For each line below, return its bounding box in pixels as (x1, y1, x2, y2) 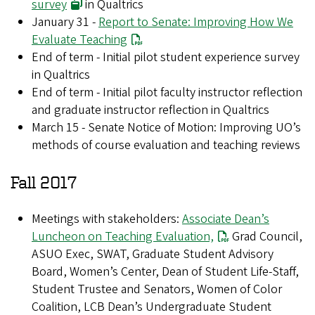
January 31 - (32, 13, 98, 32)
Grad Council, (229, 228, 303, 246)
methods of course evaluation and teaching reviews (32, 136, 300, 155)
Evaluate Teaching (32, 31, 127, 49)
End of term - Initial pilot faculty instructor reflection (32, 84, 302, 102)
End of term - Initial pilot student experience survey (32, 49, 300, 67)
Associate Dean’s (182, 210, 269, 229)
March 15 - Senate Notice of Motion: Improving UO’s (32, 119, 301, 137)
